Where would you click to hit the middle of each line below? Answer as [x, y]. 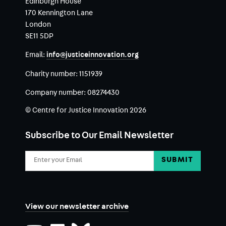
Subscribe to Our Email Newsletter [99, 137]
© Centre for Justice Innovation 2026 [86, 111]
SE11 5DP [39, 37]
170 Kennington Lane [59, 13]
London [38, 25]
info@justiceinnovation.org [92, 56]
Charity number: [52, 74]
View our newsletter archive [77, 207]
